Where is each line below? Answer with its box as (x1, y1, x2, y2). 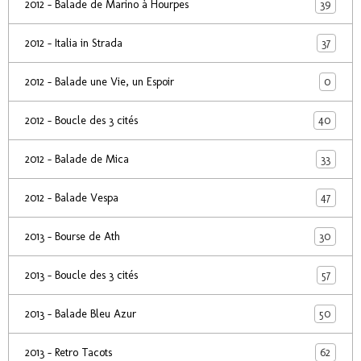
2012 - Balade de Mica (25, 152, 129, 166)
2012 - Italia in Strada (25, 36, 122, 50)
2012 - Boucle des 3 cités (25, 114, 138, 127)
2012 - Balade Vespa (25, 191, 118, 205)
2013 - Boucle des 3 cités (25, 268, 138, 282)
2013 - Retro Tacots (25, 346, 112, 359)
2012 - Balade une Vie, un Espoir (25, 75, 174, 89)
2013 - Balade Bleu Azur (25, 307, 136, 321)
